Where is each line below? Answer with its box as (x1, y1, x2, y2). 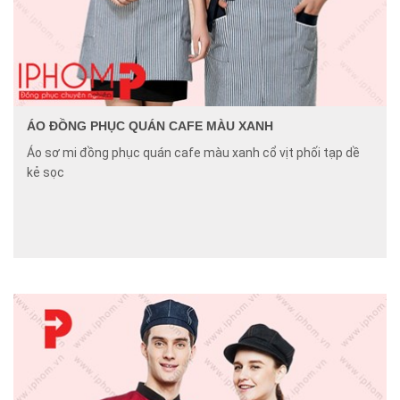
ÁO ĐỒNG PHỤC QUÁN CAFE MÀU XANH (27, 119, 273, 133)
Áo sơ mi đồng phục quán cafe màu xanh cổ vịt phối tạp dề (27, 146, 360, 160)
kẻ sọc (27, 165, 64, 179)
